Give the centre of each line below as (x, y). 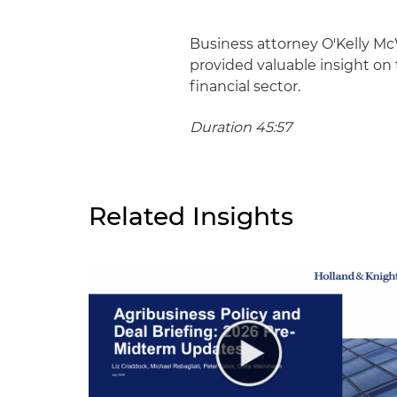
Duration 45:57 (241, 127)
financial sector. (245, 86)
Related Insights (191, 216)
